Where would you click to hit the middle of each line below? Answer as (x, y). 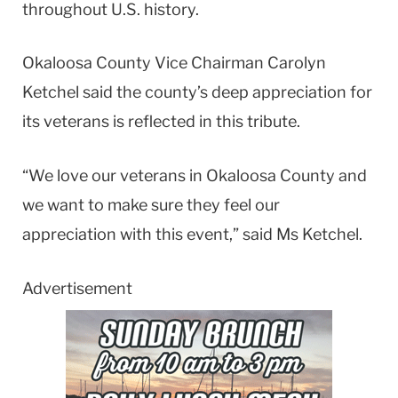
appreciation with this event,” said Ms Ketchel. (192, 235)
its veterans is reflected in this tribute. (161, 122)
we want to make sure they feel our (151, 205)
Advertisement (77, 288)
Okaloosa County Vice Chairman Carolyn (174, 63)
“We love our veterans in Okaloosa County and (195, 176)
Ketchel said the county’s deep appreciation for (197, 92)
